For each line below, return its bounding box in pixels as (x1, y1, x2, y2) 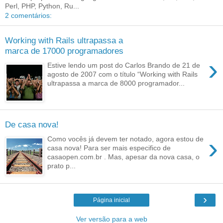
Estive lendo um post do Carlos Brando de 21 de (47, 61, 201, 69)
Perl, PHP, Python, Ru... (5, 2, 79, 10)
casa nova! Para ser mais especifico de (47, 143, 171, 152)
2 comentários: (5, 11, 52, 20)
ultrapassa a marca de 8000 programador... (47, 79, 185, 87)
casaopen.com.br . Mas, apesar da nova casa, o (47, 152, 200, 161)
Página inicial (93, 197, 130, 204)
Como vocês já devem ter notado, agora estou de (47, 134, 204, 143)
